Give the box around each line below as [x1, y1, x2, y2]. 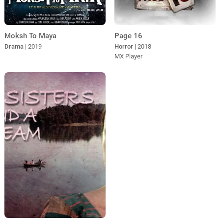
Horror [114, 42, 133, 50]
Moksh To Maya [4, 31, 56, 40]
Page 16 [114, 31, 142, 40]
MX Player [114, 52, 142, 60]
